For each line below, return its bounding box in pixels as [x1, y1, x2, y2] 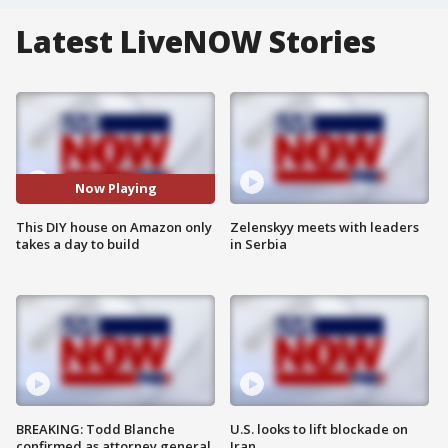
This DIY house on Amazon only [16, 217, 212, 236]
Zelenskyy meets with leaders [230, 217, 419, 236]
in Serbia [230, 234, 287, 253]
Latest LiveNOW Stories [16, 21, 376, 62]
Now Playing [74, 179, 157, 198]
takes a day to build [16, 234, 140, 253]
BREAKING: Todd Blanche [16, 420, 175, 439]
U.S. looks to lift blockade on [230, 420, 408, 439]
